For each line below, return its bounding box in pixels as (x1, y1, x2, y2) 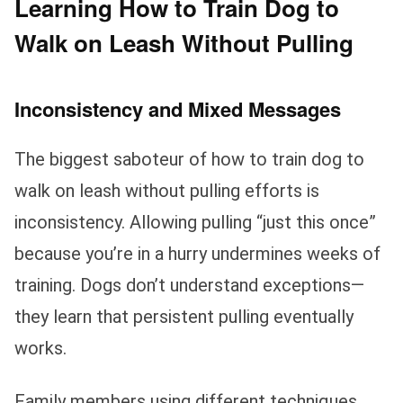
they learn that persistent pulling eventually (14, 305, 354, 327)
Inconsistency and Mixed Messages (14, 94, 341, 123)
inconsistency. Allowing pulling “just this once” (14, 210, 376, 233)
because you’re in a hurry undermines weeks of (14, 242, 381, 264)
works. (14, 336, 67, 359)
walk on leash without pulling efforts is (14, 179, 319, 201)
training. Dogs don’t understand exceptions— (14, 273, 364, 296)
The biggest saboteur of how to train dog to (14, 148, 364, 170)
